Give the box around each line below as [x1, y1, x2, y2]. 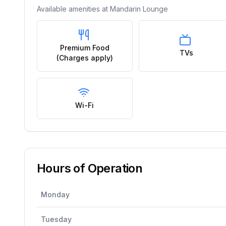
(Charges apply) [56, 53, 113, 62]
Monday [41, 190, 70, 199]
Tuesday [41, 215, 72, 223]
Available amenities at [37, 5, 110, 13]
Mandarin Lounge [110, 5, 168, 13]
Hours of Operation [37, 161, 143, 176]
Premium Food [60, 43, 109, 52]
